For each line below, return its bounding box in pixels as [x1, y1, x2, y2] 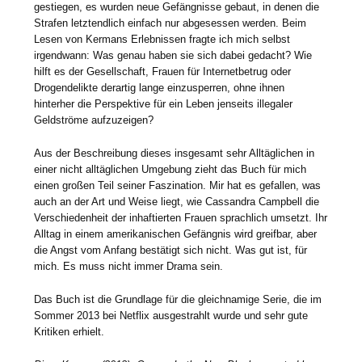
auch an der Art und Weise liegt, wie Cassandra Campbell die [34, 196, 320, 208]
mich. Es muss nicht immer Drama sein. [34, 260, 224, 273]
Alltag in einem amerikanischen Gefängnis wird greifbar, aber [34, 228, 318, 241]
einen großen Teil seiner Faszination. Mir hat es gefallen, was [34, 179, 322, 192]
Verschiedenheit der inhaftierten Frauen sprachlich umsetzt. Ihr [34, 212, 328, 225]
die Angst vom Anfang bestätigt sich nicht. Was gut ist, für [34, 244, 308, 257]
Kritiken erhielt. [34, 326, 105, 339]
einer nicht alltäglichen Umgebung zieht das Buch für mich [34, 163, 307, 176]
